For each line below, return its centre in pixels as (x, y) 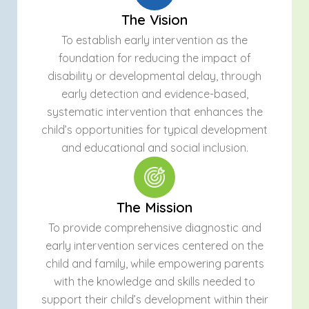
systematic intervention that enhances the (154, 112)
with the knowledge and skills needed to (154, 281)
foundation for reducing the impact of (154, 58)
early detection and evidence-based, (154, 94)
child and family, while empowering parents (154, 263)
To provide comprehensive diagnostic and (154, 228)
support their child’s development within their (154, 299)
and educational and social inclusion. (154, 148)
